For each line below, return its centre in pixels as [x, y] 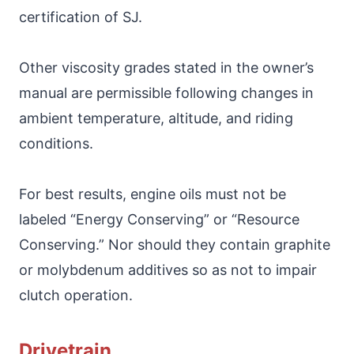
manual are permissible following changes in [166, 92]
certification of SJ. [81, 17]
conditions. [56, 143]
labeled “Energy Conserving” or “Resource [159, 219]
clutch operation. [76, 295]
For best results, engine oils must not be [153, 194]
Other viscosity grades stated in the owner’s [166, 67]
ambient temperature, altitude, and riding [156, 118]
